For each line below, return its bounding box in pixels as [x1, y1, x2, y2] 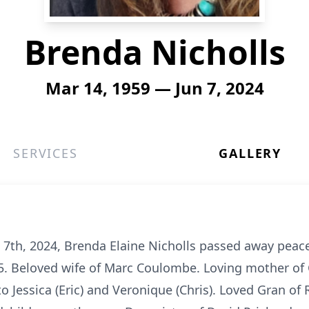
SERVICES [13, 145, 78, 161]
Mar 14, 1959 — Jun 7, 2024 [45, 77, 264, 99]
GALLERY [219, 145, 281, 161]
